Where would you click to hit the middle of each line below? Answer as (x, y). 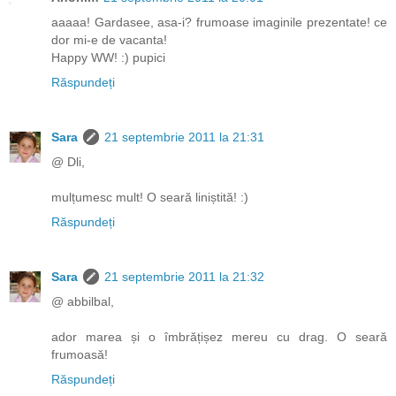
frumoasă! (80, 354)
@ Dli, (68, 161)
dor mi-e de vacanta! (109, 39)
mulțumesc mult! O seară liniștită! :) (150, 197)
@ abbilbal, (83, 301)
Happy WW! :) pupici (108, 57)
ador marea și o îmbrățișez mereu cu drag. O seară (219, 336)
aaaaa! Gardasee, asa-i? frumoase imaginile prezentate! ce (219, 22)
